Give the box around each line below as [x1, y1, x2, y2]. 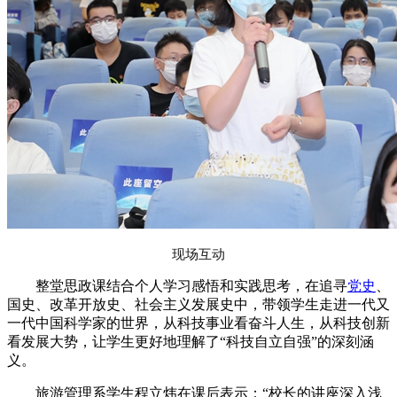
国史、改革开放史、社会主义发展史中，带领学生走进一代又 [7, 297, 390, 313]
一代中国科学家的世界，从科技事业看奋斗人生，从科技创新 [7, 315, 390, 331]
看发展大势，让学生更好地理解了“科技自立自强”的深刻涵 [7, 334, 374, 350]
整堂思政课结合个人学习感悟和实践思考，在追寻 [7, 278, 347, 294]
